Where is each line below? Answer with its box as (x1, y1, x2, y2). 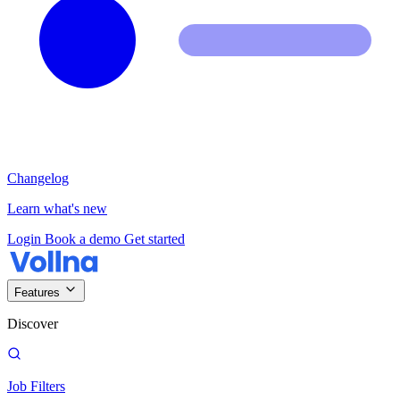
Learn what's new (7, 201, 107, 216)
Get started (124, 231, 185, 246)
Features (14, 286, 60, 299)
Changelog (7, 171, 69, 186)
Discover (7, 316, 58, 331)
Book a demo (45, 231, 124, 246)
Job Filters (7, 379, 65, 394)
